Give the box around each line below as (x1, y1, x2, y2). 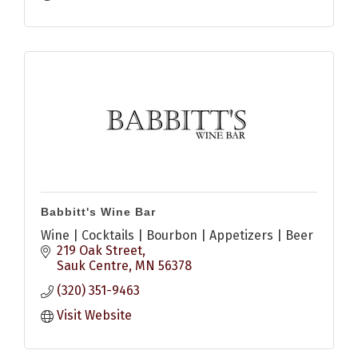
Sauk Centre (57, 258, 129, 274)
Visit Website (57, 308, 132, 324)
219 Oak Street (57, 243, 142, 259)
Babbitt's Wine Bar (41, 205, 156, 219)
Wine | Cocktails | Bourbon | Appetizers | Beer (41, 228, 313, 244)
